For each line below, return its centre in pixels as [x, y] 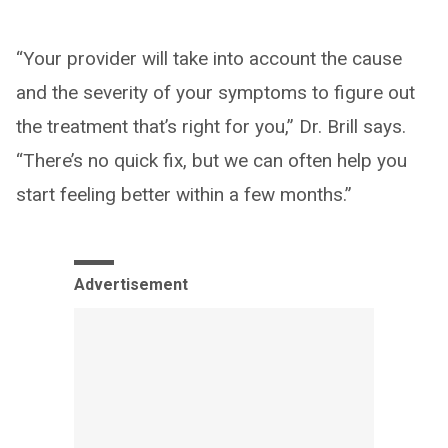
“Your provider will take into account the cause [209, 58]
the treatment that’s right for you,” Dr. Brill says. [211, 126]
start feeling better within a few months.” [184, 194]
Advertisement [131, 284]
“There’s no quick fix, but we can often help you [211, 160]
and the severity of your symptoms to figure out [215, 92]
